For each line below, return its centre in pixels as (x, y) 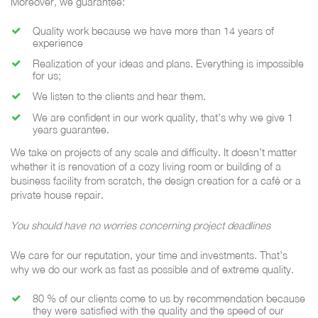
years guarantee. (71, 129)
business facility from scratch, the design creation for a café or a (156, 181)
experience (57, 43)
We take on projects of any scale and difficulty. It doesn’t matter (154, 153)
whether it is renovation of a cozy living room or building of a (146, 167)
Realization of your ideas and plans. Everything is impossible (168, 64)
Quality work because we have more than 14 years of (153, 31)
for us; (46, 76)
